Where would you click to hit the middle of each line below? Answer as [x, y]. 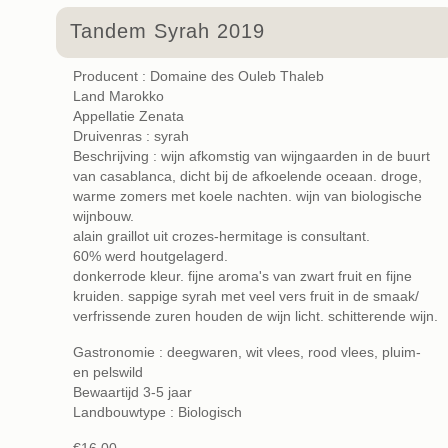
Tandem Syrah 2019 [167, 31]
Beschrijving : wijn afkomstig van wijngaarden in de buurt [251, 156]
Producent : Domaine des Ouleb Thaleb [198, 76]
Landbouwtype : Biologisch [157, 412]
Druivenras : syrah [131, 136]
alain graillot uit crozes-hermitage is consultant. [221, 236]
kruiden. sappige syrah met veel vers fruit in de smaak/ [246, 296]
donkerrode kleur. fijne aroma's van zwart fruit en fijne [242, 276]
